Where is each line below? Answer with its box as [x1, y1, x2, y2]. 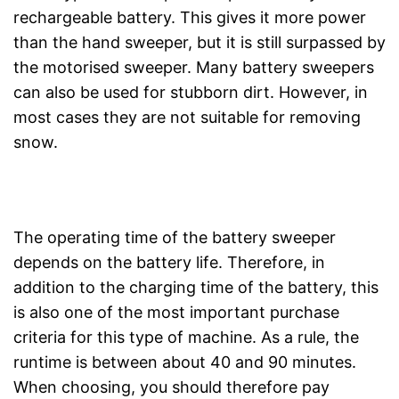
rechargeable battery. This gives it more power [13, 7, 366, 27]
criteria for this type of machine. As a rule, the [13, 327, 359, 346]
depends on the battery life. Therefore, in [13, 252, 325, 272]
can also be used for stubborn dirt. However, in [13, 82, 368, 102]
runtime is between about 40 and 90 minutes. [13, 352, 356, 371]
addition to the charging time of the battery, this [13, 277, 379, 297]
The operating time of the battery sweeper [13, 227, 336, 247]
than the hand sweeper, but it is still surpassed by [13, 32, 386, 52]
